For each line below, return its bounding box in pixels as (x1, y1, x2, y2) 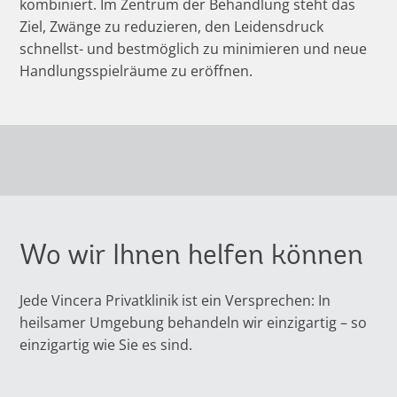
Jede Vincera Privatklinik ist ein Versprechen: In (19, 290, 331, 310)
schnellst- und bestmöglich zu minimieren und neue (19, 38, 368, 58)
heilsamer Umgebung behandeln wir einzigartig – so (19, 312, 368, 332)
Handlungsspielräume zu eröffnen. (19, 60, 253, 81)
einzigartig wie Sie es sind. (19, 334, 193, 354)
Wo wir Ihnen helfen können (19, 237, 364, 272)
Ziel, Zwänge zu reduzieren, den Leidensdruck (19, 16, 324, 36)
